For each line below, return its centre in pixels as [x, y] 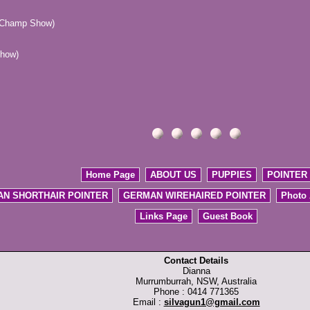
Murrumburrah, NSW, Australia [196, 282]
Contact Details [196, 261]
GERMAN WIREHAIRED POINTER [194, 196]
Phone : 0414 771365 [196, 292]
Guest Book [228, 217]
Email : [148, 302]
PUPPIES [231, 175]
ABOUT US [173, 175]
